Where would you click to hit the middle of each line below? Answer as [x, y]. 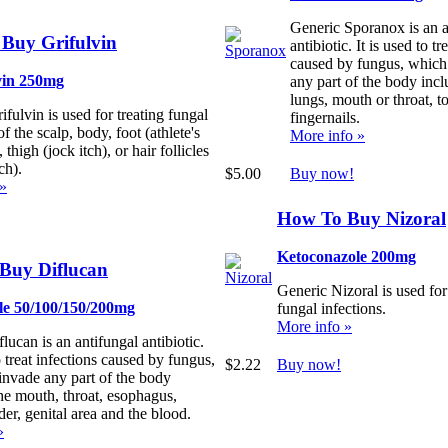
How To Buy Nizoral [361, 218]
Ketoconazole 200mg [346, 257]
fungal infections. [331, 309]
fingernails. [325, 118]
